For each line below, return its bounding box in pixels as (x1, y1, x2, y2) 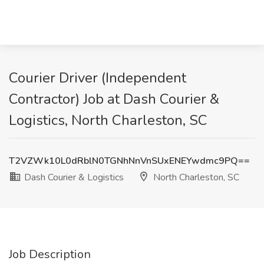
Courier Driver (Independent (9, 68, 186, 87)
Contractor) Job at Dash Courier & (9, 90, 219, 108)
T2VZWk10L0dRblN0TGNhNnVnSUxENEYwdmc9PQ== (9, 154, 250, 167)
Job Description (9, 246, 91, 262)
